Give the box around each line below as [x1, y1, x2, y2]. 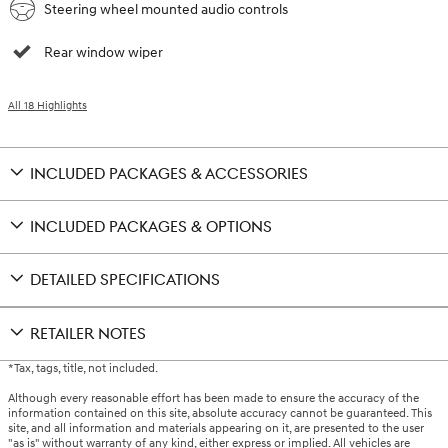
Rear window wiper [44, 44, 163, 62]
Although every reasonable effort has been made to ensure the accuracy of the [8, 391, 419, 407]
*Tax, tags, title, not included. [8, 361, 158, 377]
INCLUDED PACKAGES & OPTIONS [30, 218, 272, 238]
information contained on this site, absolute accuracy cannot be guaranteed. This [8, 406, 432, 422]
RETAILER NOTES [30, 325, 146, 345]
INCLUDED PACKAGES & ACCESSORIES [30, 165, 308, 185]
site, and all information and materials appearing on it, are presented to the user [8, 421, 424, 437]
